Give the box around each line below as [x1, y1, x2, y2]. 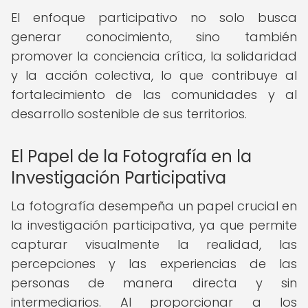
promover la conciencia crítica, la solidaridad [11, 47, 297, 65]
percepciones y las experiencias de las [11, 255, 297, 272]
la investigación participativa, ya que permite [11, 217, 297, 234]
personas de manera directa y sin [11, 274, 297, 291]
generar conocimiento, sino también [11, 28, 297, 45]
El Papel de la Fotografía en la [11, 145, 252, 168]
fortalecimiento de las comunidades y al [11, 86, 297, 103]
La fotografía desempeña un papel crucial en [11, 197, 297, 214]
